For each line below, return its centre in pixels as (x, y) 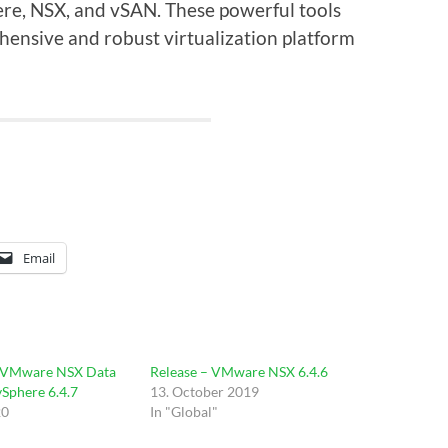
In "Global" (184, 411)
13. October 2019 (205, 391)
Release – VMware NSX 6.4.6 (239, 371)
